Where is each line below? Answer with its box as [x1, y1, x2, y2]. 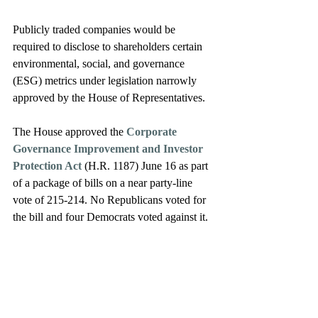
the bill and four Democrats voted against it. [13, 211, 211, 223]
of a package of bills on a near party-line [13, 177, 195, 189]
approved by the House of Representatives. [13, 92, 208, 104]
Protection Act [13, 160, 84, 172]
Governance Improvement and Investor [13, 143, 206, 155]
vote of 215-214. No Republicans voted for [13, 194, 209, 206]
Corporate [126, 126, 180, 138]
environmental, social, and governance [13, 57, 187, 70]
